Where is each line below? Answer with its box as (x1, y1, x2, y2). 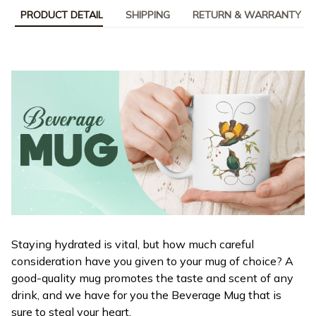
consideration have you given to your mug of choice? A (11, 254, 293, 269)
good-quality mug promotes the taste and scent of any (11, 271, 293, 286)
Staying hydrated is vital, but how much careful (11, 237, 254, 252)
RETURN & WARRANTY (193, 8, 301, 22)
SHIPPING (126, 8, 170, 22)
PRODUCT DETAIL (20, 8, 103, 22)
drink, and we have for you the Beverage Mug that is (11, 288, 281, 303)
